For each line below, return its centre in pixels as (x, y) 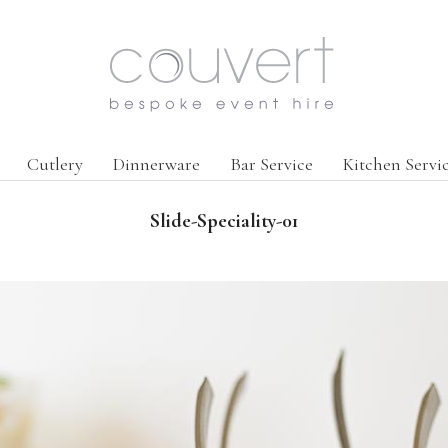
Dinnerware (156, 164)
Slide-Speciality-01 (224, 221)
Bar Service (271, 164)
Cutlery (54, 164)
